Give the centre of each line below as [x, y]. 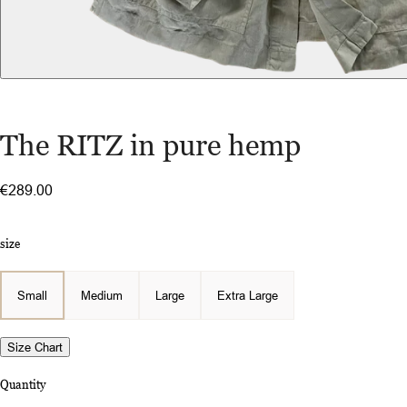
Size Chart [35, 347]
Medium [102, 296]
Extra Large [248, 296]
